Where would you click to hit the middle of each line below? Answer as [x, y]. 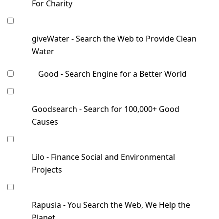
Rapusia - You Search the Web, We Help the [111, 205]
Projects [47, 170]
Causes [45, 122]
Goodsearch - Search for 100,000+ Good [106, 109]
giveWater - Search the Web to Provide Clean [114, 39]
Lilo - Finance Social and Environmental [103, 157]
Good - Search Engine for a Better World [112, 74]
